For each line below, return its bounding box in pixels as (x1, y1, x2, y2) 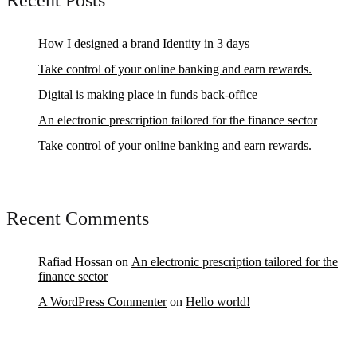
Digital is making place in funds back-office (38, 88, 257, 102)
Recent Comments (6, 208, 149, 229)
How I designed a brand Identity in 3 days (38, 37, 249, 51)
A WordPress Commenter (38, 295, 167, 309)
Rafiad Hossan (38, 255, 112, 269)
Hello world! (186, 295, 250, 309)
